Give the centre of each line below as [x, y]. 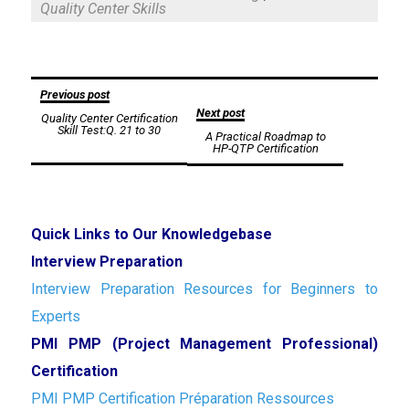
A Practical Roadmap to [265, 136]
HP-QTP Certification [265, 148]
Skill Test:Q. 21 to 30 [109, 130]
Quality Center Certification [109, 118]
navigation [74, 123]
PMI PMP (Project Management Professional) [204, 343]
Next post [220, 112]
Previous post [75, 94]
